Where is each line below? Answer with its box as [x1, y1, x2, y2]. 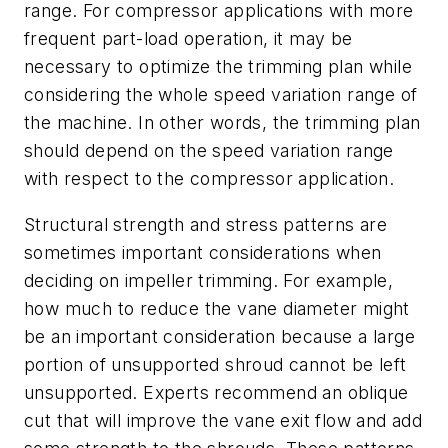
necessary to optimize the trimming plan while [24, 55, 412, 77]
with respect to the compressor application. [24, 167, 395, 189]
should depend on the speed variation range [24, 139, 394, 161]
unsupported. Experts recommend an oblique [24, 381, 409, 403]
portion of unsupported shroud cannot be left [24, 353, 407, 375]
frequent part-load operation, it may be [24, 27, 353, 49]
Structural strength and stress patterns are [24, 213, 388, 235]
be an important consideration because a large [24, 325, 415, 347]
